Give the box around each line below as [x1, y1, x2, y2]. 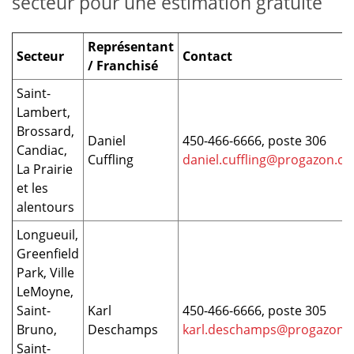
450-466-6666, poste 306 [183, 132, 326, 150]
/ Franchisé [88, 57, 158, 75]
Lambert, [17, 104, 70, 122]
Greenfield [17, 245, 79, 263]
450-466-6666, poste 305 [183, 302, 326, 320]
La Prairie [17, 160, 73, 179]
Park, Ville [17, 264, 74, 282]
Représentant [88, 38, 174, 56]
